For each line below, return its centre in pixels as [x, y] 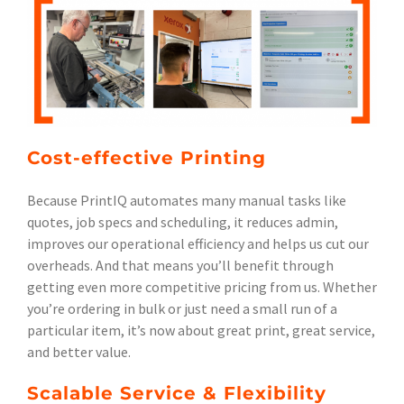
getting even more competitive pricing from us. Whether [202, 287]
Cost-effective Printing [147, 158]
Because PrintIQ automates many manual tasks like [187, 201]
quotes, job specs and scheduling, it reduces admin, [183, 222]
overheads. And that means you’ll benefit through [180, 266]
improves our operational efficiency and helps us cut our [198, 244]
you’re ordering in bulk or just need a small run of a [182, 309]
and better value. [79, 352]
